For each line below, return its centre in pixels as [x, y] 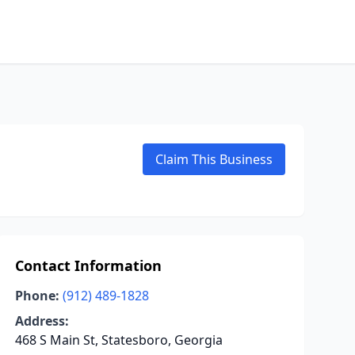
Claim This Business [214, 159]
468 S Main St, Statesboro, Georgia [118, 340]
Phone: [37, 296]
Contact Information [88, 265]
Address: [42, 321]
